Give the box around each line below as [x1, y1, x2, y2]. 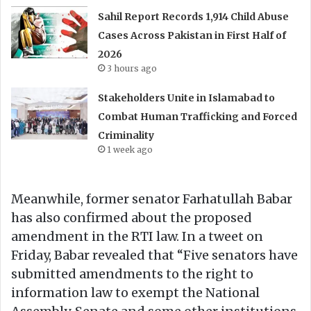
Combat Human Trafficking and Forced [98, 110, 298, 123]
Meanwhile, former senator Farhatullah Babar [11, 190, 292, 207]
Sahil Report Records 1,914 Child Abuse [98, 10, 289, 23]
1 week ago [107, 144, 153, 155]
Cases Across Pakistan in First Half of [98, 28, 287, 42]
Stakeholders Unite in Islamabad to [98, 91, 276, 104]
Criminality [98, 128, 155, 142]
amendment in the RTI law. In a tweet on [11, 228, 263, 244]
